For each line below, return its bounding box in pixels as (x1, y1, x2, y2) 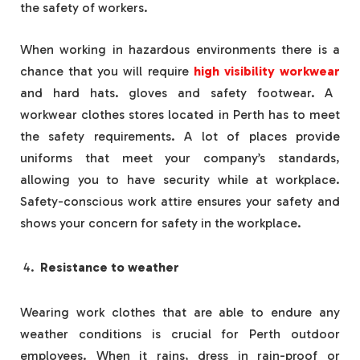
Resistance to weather (40, 260, 179, 276)
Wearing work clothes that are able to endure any (20, 305, 340, 321)
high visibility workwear (193, 63, 341, 79)
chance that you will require (20, 63, 194, 79)
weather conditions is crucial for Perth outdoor (20, 326, 340, 342)
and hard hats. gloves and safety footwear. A (20, 84, 333, 100)
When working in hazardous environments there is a (20, 41, 340, 57)
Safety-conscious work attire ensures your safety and (20, 193, 340, 209)
